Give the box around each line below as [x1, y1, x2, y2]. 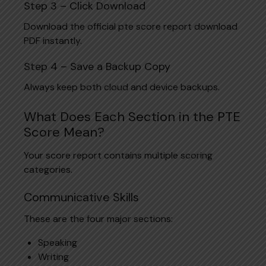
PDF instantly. [24, 34, 82, 47]
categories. [24, 163, 72, 176]
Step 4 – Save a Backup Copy [24, 59, 170, 74]
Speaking [38, 236, 77, 249]
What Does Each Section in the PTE [24, 107, 240, 125]
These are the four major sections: [24, 212, 173, 225]
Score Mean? [24, 123, 104, 141]
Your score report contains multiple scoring [24, 148, 213, 161]
